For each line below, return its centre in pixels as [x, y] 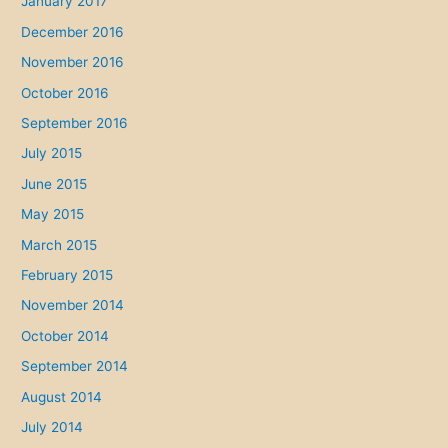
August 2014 [62, 396]
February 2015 [67, 274]
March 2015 [59, 244]
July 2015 [52, 153]
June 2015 [54, 183]
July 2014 [52, 427]
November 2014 [73, 305]
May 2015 [53, 214]
